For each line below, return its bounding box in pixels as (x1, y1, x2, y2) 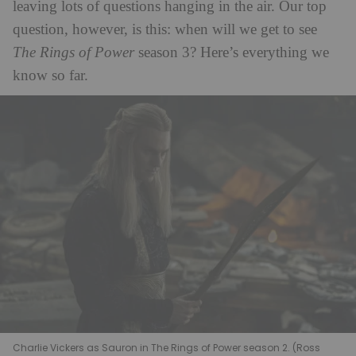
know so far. (13, 68, 88, 84)
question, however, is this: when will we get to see (13, 21, 317, 38)
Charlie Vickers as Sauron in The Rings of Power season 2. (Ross (13, 340, 320, 354)
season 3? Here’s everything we (134, 44, 329, 61)
